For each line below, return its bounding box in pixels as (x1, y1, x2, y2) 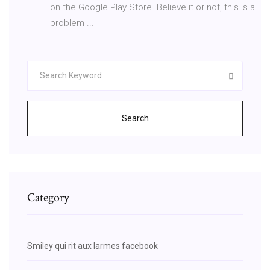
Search (121, 113, 149, 123)
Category (27, 189, 69, 206)
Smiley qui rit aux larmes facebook (27, 240, 158, 251)
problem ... (50, 17, 94, 28)
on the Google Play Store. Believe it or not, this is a (50, 1, 255, 13)
